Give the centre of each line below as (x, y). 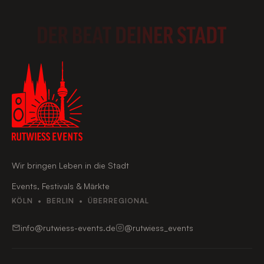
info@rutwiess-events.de (68, 227)
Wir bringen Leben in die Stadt (70, 165)
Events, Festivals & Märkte (61, 186)
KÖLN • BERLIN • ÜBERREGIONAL (80, 200)
